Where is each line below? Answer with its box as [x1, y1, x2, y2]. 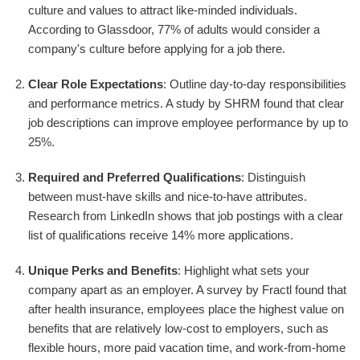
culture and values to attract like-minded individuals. [28, 2, 297, 17]
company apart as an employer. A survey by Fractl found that [28, 282, 346, 297]
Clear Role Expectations [28, 76, 163, 91]
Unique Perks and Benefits [28, 263, 178, 277]
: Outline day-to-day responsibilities [163, 76, 346, 91]
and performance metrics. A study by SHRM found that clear [28, 96, 344, 110]
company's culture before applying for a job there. [28, 41, 285, 55]
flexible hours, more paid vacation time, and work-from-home [28, 340, 346, 354]
